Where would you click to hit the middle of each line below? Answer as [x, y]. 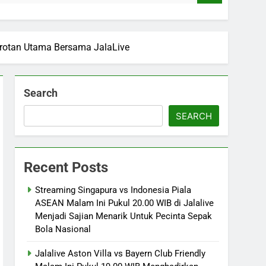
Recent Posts [66, 167]
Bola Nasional [63, 229]
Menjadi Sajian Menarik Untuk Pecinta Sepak [124, 216]
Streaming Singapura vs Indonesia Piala [113, 190]
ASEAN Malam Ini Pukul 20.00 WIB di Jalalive [125, 203]
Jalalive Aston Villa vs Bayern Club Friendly [121, 253]
